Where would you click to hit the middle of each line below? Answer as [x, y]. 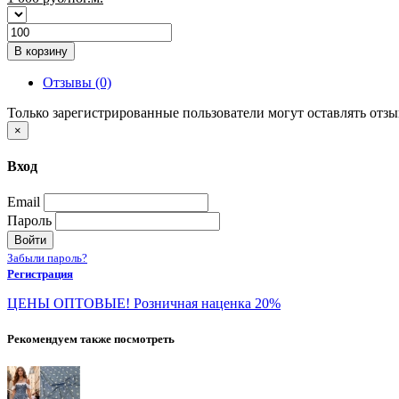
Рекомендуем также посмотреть [91, 338]
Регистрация [40, 274]
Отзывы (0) [77, 82]
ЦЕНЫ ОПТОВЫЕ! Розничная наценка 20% [144, 304]
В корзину [41, 51]
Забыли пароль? [47, 258]
